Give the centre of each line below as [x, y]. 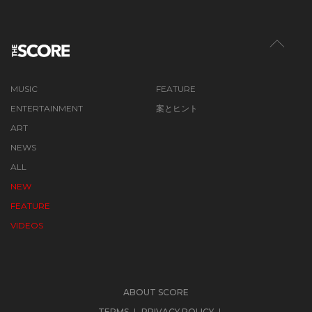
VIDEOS [27, 225]
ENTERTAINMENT [47, 108]
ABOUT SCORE [156, 292]
